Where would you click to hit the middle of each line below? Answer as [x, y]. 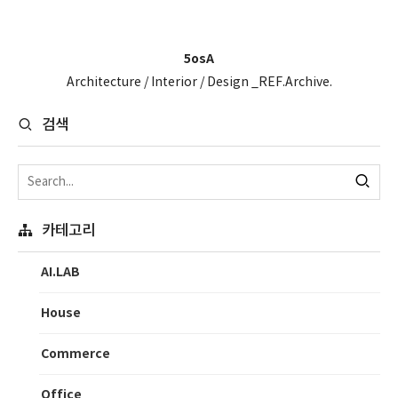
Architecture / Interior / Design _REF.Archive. [199, 83]
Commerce [76, 354]
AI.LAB [60, 272]
